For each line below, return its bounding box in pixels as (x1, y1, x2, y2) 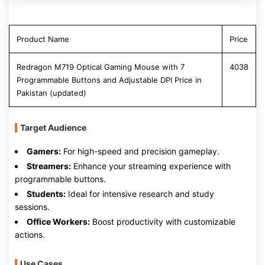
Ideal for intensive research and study (66, 189, 214, 199)
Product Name (17, 34, 69, 44)
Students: (27, 189, 66, 199)
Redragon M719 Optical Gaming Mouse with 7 (17, 62, 185, 72)
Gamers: (27, 146, 61, 156)
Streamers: (27, 161, 71, 171)
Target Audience (20, 122, 86, 132)
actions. (15, 230, 45, 240)
